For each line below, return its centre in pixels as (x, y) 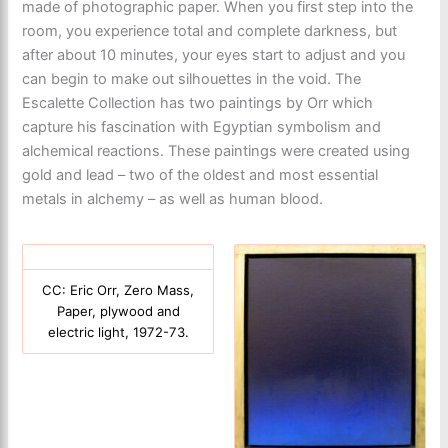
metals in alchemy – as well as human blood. (173, 198)
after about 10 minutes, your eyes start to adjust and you (214, 54)
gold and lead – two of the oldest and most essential (200, 174)
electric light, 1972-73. (118, 332)
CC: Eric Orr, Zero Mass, (118, 290)
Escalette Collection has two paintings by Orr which (198, 102)
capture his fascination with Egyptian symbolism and (202, 126)
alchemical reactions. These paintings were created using (216, 150)
